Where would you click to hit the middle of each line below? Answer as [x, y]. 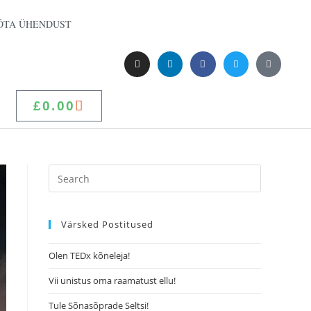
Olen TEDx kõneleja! [89, 255]
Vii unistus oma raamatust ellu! [113, 280]
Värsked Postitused [107, 224]
